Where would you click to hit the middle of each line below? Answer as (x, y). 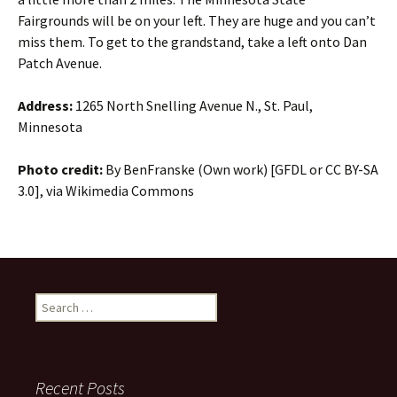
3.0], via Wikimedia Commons (106, 191)
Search (53, 301)
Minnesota (50, 127)
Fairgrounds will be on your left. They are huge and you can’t (197, 20)
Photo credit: (60, 169)
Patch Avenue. (60, 63)
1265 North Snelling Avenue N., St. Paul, (194, 105)
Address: (47, 105)
